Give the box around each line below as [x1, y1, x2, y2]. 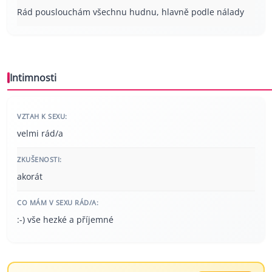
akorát [17, 171, 42, 183]
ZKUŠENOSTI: [17, 155, 62, 165]
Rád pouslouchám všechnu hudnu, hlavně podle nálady [17, 6, 244, 18]
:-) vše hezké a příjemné [17, 214, 114, 226]
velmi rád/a [17, 127, 63, 140]
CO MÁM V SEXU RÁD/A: [17, 198, 98, 208]
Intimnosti [10, 71, 56, 85]
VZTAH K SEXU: [17, 112, 67, 121]
